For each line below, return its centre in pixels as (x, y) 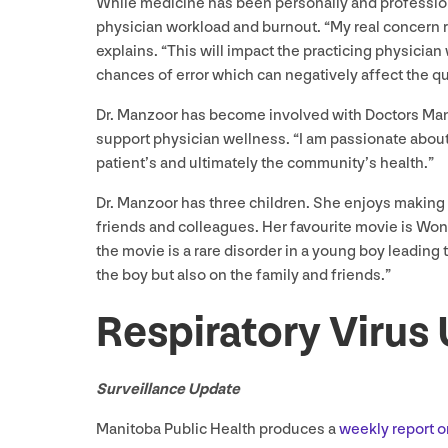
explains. (128, 51)
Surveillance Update (168, 389)
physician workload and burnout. (210, 27)
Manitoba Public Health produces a (217, 429)
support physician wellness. (194, 139)
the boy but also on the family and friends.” (243, 275)
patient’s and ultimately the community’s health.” (265, 163)
